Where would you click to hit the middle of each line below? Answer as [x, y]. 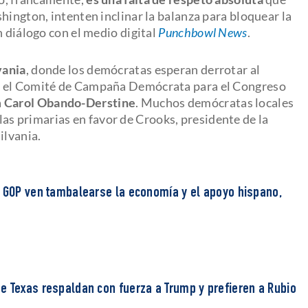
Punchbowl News [202, 32]
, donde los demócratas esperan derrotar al [143, 69]
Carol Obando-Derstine [70, 102]
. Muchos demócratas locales [215, 102]
